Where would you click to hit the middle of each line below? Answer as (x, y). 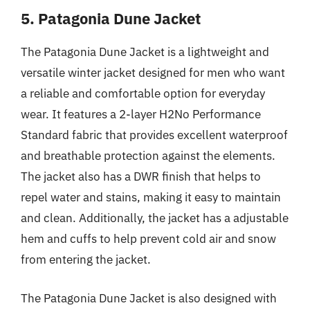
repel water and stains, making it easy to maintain (151, 197)
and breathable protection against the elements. (148, 156)
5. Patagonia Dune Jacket (111, 18)
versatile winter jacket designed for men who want (153, 73)
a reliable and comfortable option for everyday (143, 93)
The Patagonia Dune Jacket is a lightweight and (145, 52)
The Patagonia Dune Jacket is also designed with (149, 298)
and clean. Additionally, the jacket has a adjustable (155, 218)
